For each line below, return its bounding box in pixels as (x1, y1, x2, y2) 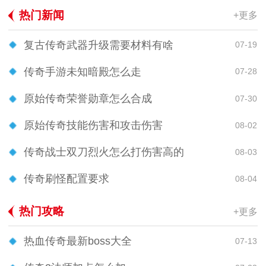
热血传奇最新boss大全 (24, 235, 132, 248)
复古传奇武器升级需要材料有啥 (24, 39, 173, 51)
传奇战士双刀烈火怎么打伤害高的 (24, 146, 184, 159)
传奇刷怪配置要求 (24, 173, 109, 185)
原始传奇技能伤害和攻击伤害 (24, 119, 163, 132)
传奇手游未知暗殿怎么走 (24, 65, 141, 78)
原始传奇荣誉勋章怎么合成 (24, 93, 152, 105)
